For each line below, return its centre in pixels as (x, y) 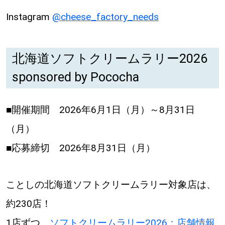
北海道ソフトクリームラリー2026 (109, 59)
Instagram (29, 17)
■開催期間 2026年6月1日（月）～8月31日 (100, 109)
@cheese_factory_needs (105, 17)
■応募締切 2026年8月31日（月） (80, 148)
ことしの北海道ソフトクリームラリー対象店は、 (111, 185)
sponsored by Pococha (75, 77)
